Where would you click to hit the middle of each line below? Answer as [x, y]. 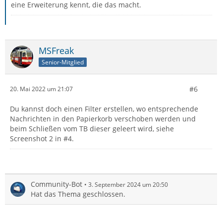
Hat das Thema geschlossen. [78, 194]
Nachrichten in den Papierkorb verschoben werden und [103, 118]
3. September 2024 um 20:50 [128, 184]
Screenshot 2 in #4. [42, 138]
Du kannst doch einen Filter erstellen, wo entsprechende [104, 109]
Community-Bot [56, 184]
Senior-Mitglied [63, 62]
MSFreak [56, 50]
